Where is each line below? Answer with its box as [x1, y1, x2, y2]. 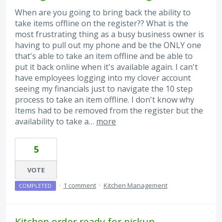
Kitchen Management [103, 181, 167, 190]
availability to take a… [15, 115, 96, 127]
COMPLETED [19, 182, 52, 190]
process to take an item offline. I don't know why [15, 94, 194, 105]
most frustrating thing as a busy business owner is [15, 28, 204, 40]
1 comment [63, 181, 96, 190]
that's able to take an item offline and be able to [15, 50, 193, 61]
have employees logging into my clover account [15, 72, 191, 83]
